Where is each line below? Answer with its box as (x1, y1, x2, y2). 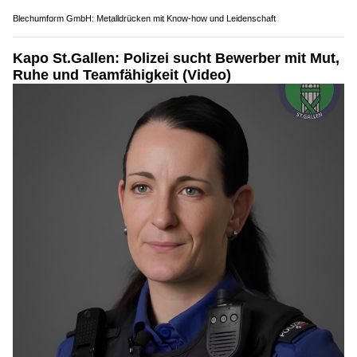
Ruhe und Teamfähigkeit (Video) (13, 66, 231, 83)
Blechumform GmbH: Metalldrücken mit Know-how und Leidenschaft (13, 13, 276, 23)
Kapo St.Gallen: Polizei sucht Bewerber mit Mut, (13, 49, 339, 66)
